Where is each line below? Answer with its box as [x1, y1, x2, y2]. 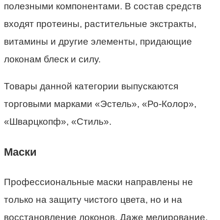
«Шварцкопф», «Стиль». [4, 116, 111, 127]
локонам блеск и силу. [4, 54, 101, 65]
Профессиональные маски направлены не [4, 176, 193, 187]
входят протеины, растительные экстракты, [4, 19, 196, 29]
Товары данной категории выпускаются [4, 81, 178, 92]
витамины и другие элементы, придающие [4, 36, 192, 47]
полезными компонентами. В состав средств [4, 1, 201, 12]
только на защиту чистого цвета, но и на [4, 194, 182, 205]
